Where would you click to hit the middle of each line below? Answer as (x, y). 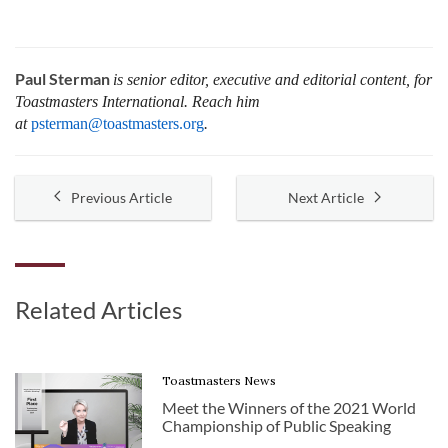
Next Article (326, 197)
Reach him (224, 101)
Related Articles (98, 309)
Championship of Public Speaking (276, 425)
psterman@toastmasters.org (117, 123)
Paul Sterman (64, 78)
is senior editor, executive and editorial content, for (272, 79)
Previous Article (122, 197)
